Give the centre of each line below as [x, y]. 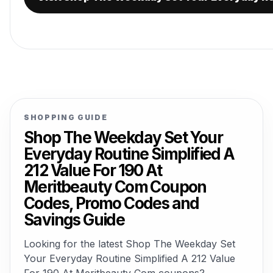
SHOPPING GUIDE [66, 117]
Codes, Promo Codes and [112, 203]
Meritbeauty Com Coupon [115, 187]
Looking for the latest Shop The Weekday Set [129, 244]
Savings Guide [74, 220]
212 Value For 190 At [93, 170]
